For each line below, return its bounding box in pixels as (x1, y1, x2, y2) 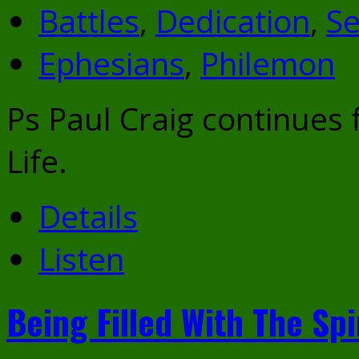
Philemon (200, 41, 335, 84)
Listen (38, 236, 124, 280)
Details (38, 194, 138, 237)
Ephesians (38, 41, 184, 84)
